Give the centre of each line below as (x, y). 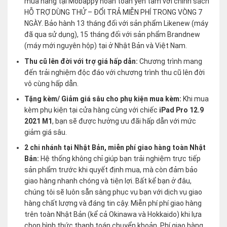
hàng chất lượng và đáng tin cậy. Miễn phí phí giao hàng (113, 203)
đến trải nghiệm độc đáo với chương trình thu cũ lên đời (115, 72)
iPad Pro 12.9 (181, 110)
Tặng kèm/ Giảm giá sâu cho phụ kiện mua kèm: (104, 99)
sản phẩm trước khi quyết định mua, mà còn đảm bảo (111, 170)
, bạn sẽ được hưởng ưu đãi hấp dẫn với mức (124, 121)
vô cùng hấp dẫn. (52, 83)
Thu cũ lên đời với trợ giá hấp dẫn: (82, 61)
